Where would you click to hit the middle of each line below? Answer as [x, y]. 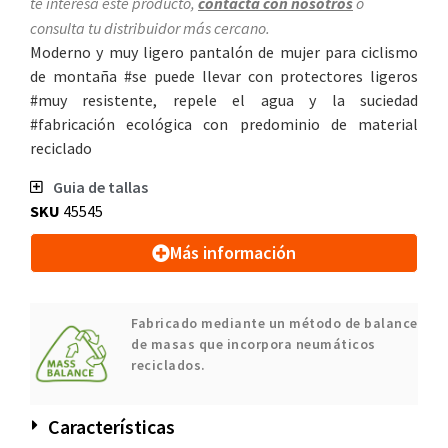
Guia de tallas [100, 186]
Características [111, 427]
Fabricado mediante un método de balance [274, 322]
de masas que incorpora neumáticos [253, 343]
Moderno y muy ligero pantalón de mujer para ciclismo [224, 52]
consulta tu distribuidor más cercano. [150, 28]
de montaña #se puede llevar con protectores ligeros [224, 76]
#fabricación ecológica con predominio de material [224, 124]
